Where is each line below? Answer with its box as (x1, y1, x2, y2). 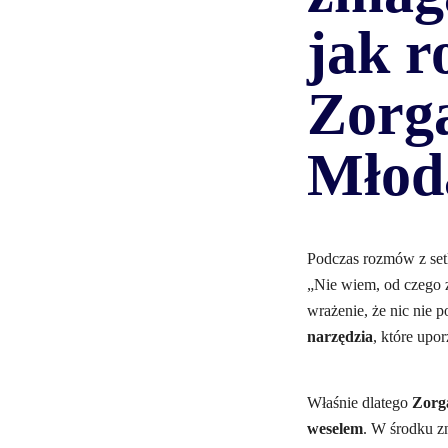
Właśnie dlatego (307, 394, 412, 411)
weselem (307, 420, 363, 437)
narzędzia (307, 328, 373, 345)
